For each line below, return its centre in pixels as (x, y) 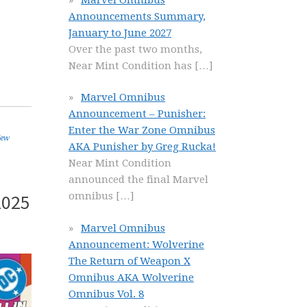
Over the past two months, (135, 49)
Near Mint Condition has (132, 65)
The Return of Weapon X (130, 261)
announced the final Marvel (138, 180)
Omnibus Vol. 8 (106, 294)
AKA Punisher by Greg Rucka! (142, 147)
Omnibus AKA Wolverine (131, 277)
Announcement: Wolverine (136, 244)
